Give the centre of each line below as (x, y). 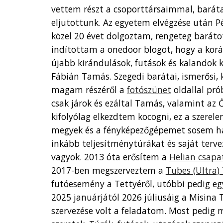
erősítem (141, 157)
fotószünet (149, 90)
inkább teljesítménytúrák (103, 143)
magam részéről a (89, 90)
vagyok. (66, 157)
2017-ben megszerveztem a (107, 170)
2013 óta (103, 157)
